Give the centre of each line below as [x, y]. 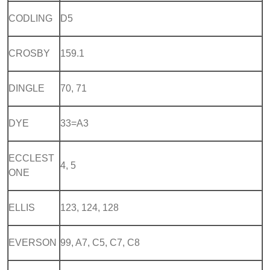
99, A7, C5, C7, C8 [100, 242]
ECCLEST [31, 158]
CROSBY [29, 53]
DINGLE [27, 88]
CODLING [30, 18]
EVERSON [33, 242]
